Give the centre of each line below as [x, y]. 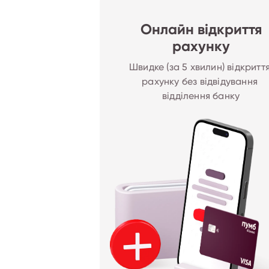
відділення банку [201, 96]
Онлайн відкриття [201, 30]
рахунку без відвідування [201, 82]
